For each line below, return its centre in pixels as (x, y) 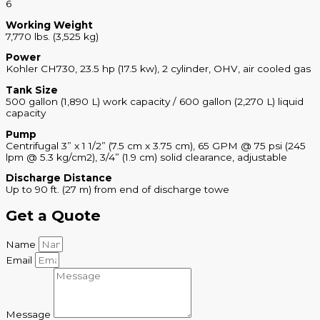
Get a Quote (53, 216)
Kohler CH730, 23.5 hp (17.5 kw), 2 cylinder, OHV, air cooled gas (158, 69)
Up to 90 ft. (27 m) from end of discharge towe (117, 190)
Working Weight (49, 25)
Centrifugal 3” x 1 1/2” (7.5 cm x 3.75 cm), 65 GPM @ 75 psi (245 (156, 145)
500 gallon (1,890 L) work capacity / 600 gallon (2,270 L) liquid (155, 102)
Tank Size (32, 90)
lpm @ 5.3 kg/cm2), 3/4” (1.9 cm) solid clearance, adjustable (146, 157)
